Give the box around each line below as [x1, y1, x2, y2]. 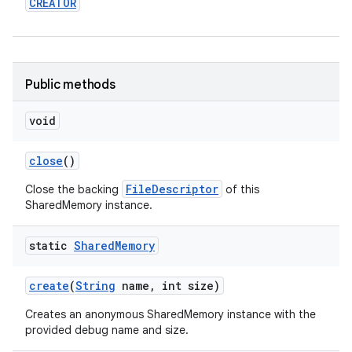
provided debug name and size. [25, 323, 189, 337]
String [75, 278, 115, 293]
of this [222, 182, 259, 196]
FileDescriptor [126, 181, 218, 196]
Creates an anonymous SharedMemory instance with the [25, 307, 316, 321]
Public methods [25, 77, 115, 93]
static [29, 238, 74, 253]
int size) [156, 278, 220, 293]
